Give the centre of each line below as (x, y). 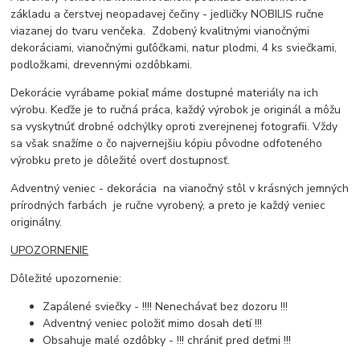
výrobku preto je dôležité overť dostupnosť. (121, 160)
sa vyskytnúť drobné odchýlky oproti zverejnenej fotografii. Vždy (174, 126)
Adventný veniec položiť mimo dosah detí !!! (153, 323)
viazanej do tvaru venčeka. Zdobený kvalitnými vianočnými (160, 31)
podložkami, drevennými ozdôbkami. (103, 64)
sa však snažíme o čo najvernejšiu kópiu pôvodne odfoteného (167, 143)
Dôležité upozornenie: (66, 278)
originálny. (38, 222)
